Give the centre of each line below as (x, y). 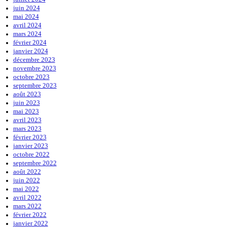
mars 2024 (27, 34)
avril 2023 (27, 120)
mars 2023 (27, 129)
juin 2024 (26, 8)
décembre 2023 (34, 60)
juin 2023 (26, 103)
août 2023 (27, 94)
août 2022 (27, 172)
